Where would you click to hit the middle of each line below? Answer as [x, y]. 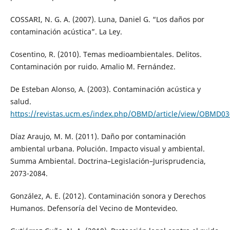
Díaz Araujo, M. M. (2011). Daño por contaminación [98, 137]
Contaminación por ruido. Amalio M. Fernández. [93, 67]
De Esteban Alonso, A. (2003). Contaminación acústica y [105, 89]
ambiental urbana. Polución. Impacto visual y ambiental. [107, 149]
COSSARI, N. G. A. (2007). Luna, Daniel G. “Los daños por [107, 20]
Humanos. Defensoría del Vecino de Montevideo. [94, 208]
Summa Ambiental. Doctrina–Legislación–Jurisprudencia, [108, 161]
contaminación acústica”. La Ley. [66, 32]
